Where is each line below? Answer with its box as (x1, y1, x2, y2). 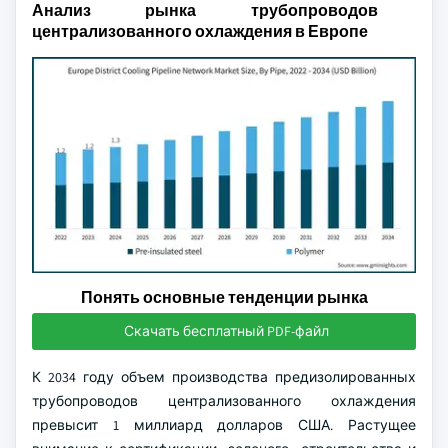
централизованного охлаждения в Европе (32, 21, 368, 42)
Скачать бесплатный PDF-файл (123, 322, 329, 340)
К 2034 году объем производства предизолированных (32, 368, 416, 386)
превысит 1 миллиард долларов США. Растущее (32, 416, 416, 434)
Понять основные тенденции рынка (80, 287, 368, 308)
